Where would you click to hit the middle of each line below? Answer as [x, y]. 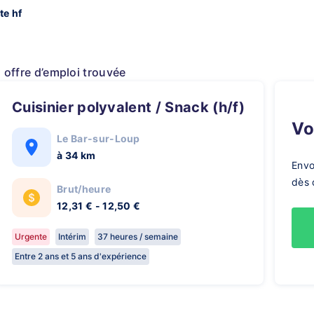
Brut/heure [84, 189]
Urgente [31, 237]
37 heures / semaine [138, 237]
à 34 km [76, 155]
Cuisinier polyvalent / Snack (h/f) [134, 107]
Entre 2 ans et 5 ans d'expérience [81, 256]
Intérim [72, 237]
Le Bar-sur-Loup [98, 138]
